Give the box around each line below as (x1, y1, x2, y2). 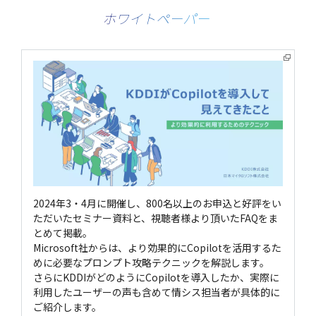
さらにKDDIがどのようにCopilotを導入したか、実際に (32, 269, 279, 284)
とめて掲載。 (32, 225, 92, 240)
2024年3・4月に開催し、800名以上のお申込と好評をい (32, 195, 281, 210)
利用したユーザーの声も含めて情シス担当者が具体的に (32, 284, 280, 299)
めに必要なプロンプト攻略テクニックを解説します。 (32, 255, 269, 269)
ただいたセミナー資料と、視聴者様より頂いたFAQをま (32, 210, 278, 225)
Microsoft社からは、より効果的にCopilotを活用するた (32, 240, 281, 255)
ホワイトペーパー (102, 8, 209, 28)
